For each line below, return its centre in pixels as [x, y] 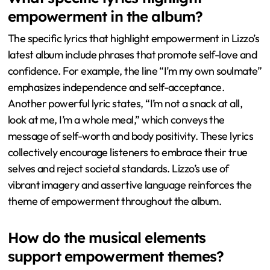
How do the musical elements [107, 237]
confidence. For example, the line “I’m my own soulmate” [135, 71]
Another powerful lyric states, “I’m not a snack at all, [125, 103]
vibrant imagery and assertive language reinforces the [130, 184]
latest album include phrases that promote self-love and [132, 54]
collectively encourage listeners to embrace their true [127, 152]
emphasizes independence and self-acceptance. [116, 87]
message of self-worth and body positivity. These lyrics [130, 136]
